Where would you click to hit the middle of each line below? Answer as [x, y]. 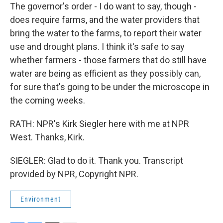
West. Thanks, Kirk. [47, 137]
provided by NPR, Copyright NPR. [74, 174]
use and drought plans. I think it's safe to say [97, 47]
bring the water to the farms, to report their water [106, 33]
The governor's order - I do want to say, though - [103, 6]
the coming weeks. [48, 100]
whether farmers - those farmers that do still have [108, 60]
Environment [41, 199]
